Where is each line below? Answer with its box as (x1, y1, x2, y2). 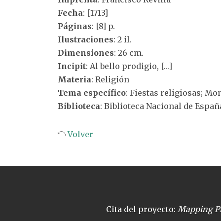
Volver (66, 129, 93, 139)
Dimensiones (58, 48, 114, 58)
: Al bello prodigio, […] (86, 61, 172, 71)
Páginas (58, 21, 92, 31)
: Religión (91, 74, 129, 84)
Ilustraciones (58, 35, 113, 44)
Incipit (58, 61, 86, 71)
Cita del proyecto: (106, 204, 178, 214)
